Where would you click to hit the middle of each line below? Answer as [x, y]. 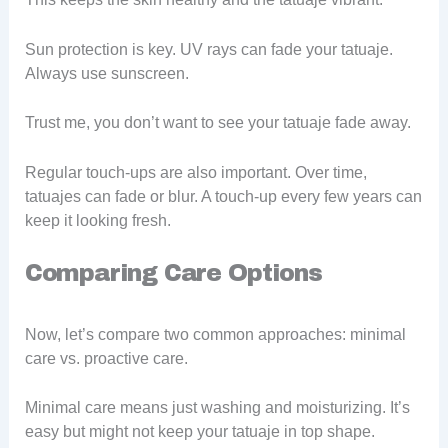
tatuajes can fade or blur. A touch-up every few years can [223, 197]
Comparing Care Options [173, 272]
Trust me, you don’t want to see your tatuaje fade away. [217, 123]
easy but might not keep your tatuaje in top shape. [199, 432]
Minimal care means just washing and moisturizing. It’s [217, 408]
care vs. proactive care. [106, 358]
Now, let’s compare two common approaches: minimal [215, 334]
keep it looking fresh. [97, 221]
